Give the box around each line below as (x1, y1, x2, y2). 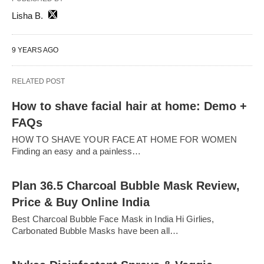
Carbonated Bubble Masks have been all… (12, 225, 179, 236)
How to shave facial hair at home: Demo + (12, 99, 247, 113)
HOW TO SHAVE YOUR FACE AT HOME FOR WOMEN (12, 134, 237, 144)
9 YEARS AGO (12, 45, 58, 54)
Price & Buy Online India (12, 195, 150, 209)
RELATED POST (12, 77, 65, 85)
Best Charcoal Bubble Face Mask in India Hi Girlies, (12, 213, 214, 224)
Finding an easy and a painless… (12, 146, 141, 156)
